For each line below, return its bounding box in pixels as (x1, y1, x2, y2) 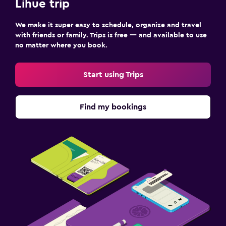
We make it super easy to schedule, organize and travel (15, 22, 201, 29)
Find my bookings (80, 103, 146, 111)
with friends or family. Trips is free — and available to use (15, 32, 207, 39)
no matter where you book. (15, 42, 107, 49)
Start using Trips (83, 71, 143, 79)
